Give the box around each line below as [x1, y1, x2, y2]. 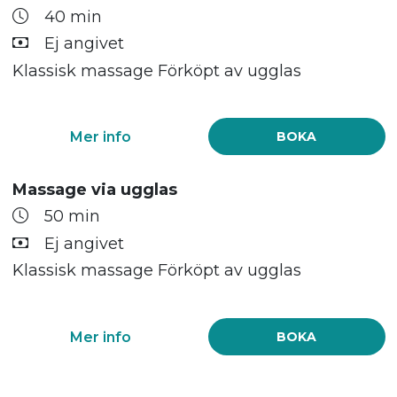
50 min [43, 206, 100, 227]
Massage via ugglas [12, 180, 177, 200]
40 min [43, 6, 102, 27]
